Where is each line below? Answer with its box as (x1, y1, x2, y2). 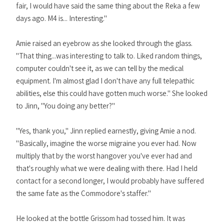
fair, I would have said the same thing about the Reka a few (16, 1, 200, 10)
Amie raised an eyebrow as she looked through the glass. (16, 38, 192, 48)
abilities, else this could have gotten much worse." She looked (16, 88, 207, 98)
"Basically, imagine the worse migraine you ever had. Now (16, 138, 196, 148)
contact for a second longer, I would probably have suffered (16, 176, 204, 185)
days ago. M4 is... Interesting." (16, 13, 107, 23)
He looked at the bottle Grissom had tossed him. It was (16, 213, 185, 223)
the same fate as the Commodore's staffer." (16, 188, 151, 198)
